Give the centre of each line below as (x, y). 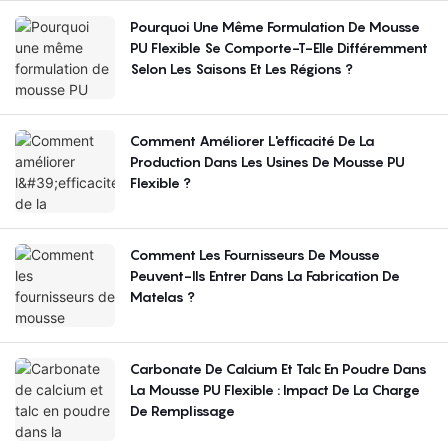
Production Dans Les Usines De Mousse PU (267, 162)
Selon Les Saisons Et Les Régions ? (241, 69)
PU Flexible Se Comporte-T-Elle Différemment (280, 48)
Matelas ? (162, 297)
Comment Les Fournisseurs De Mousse (255, 255)
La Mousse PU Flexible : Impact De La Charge (275, 390)
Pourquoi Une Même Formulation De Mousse (275, 27)
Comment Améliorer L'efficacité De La (252, 141)
